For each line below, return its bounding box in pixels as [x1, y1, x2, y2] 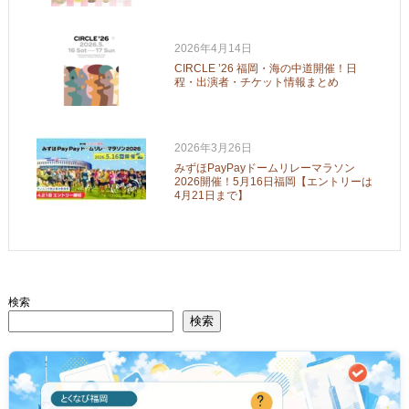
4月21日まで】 [173, 188, 248, 202]
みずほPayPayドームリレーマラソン [173, 161, 355, 174]
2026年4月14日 [173, 41, 252, 55]
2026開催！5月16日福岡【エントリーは [173, 174, 372, 188]
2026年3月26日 [173, 141, 252, 154]
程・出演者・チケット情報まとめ [173, 75, 339, 89]
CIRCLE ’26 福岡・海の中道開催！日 [173, 61, 357, 75]
